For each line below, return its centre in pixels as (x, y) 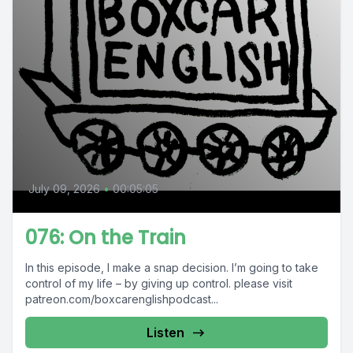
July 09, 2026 (64, 189)
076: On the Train (106, 238)
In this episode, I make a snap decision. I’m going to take (172, 268)
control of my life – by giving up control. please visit (159, 283)
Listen (165, 333)
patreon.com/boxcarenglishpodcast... (122, 299)
